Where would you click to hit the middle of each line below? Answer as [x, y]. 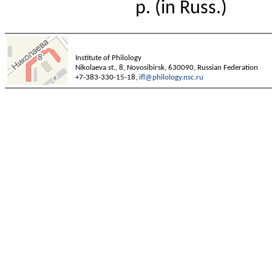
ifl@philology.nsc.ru [171, 77]
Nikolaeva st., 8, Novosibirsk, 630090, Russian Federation [167, 68]
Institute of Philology [108, 58]
